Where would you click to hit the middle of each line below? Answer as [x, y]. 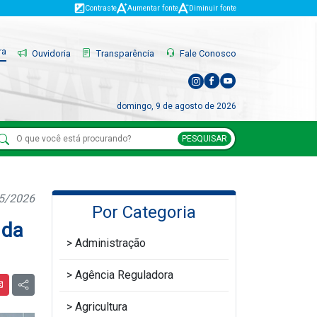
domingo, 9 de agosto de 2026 [177, 106]
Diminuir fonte [213, 8]
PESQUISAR [204, 139]
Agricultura [101, 307]
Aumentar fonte [153, 8]
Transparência [124, 53]
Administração [110, 243]
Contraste [101, 8]
